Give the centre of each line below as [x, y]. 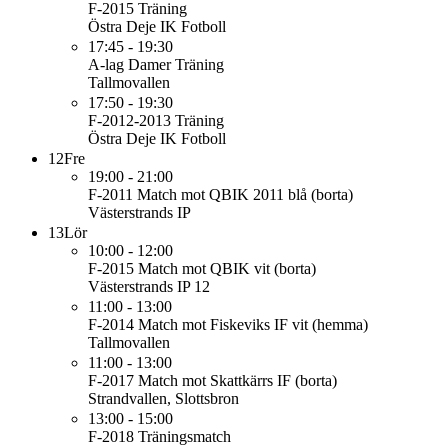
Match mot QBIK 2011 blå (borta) [245, 194]
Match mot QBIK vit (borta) [227, 268]
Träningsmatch [184, 436]
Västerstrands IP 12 [149, 286]
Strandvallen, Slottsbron [163, 398]
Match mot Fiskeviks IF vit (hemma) [253, 324]
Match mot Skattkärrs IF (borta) [237, 380]
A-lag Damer [129, 64]
